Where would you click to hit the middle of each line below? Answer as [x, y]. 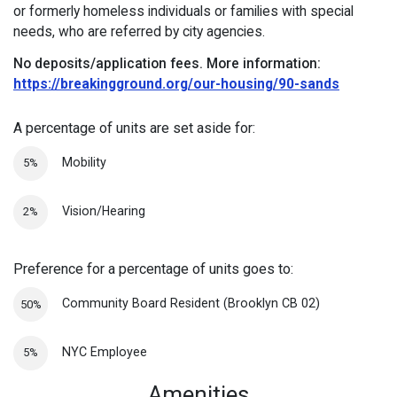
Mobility [84, 162]
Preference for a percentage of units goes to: [153, 269]
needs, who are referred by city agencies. [139, 32]
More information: [264, 64]
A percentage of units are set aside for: [134, 128]
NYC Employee [104, 351]
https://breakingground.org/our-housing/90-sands [176, 85]
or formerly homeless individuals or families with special [183, 12]
